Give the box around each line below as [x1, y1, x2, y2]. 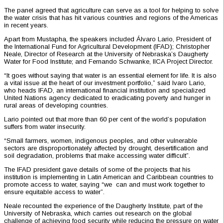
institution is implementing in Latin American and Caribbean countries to [4, 173, 214, 181]
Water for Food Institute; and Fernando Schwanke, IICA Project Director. [4, 57, 213, 65]
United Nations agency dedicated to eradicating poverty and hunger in [4, 94, 211, 102]
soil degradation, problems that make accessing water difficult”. [4, 151, 190, 159]
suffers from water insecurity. [4, 122, 86, 130]
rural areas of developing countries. [4, 101, 108, 109]
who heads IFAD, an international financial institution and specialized [4, 86, 206, 94]
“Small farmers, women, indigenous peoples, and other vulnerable [4, 136, 197, 144]
